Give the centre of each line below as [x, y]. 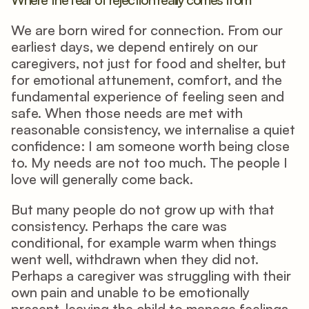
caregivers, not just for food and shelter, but [149, 63]
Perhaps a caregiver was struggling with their [151, 276]
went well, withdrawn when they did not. [135, 259]
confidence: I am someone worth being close [150, 146]
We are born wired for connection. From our [147, 30]
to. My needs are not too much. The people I [149, 162]
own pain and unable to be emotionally [130, 292]
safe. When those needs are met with [127, 113]
